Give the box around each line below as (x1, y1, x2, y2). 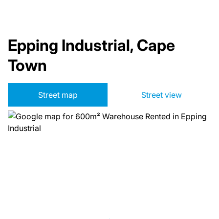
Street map (38, 90, 78, 100)
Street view (141, 90, 182, 100)
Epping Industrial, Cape (8, 36, 175, 55)
